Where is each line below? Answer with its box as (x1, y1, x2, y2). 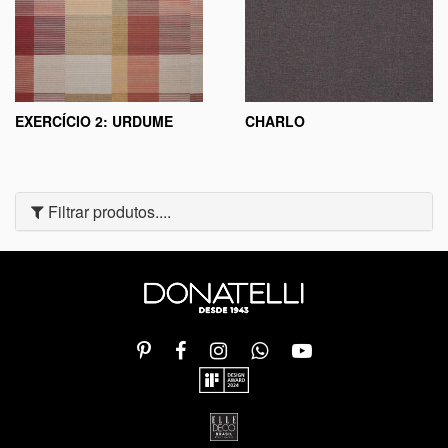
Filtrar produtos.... (44, 200, 171, 224)
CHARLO (244, 111, 305, 132)
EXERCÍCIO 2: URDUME (15, 111, 173, 132)
